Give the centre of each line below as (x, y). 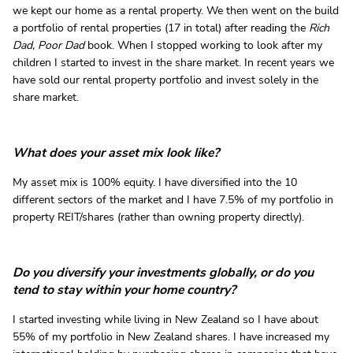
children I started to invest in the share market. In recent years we (173, 63)
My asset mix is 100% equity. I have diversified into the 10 (155, 183)
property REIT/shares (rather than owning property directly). (158, 217)
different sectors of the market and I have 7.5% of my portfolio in (173, 200)
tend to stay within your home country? (124, 290)
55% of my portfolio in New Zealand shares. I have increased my (171, 337)
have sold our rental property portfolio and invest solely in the (165, 80)
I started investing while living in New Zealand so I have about (165, 320)
